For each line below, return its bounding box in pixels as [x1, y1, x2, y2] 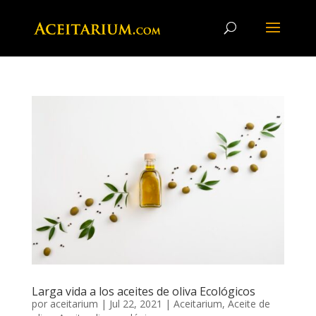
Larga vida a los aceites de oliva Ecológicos [31, 283, 255, 299]
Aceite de [227, 296, 270, 310]
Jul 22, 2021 [109, 296, 162, 310]
